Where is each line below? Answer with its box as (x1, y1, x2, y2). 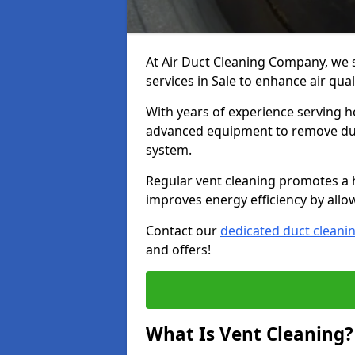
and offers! (146, 241, 211, 258)
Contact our (146, 222, 220, 239)
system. (146, 141, 195, 158)
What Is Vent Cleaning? (146, 322, 353, 346)
